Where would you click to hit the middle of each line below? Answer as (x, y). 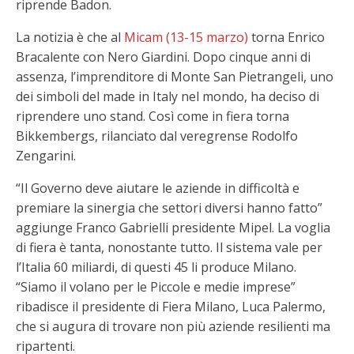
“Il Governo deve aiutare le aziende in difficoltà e (158, 188)
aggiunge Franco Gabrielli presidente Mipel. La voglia (173, 228)
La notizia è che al (70, 37)
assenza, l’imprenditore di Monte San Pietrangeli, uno (175, 77)
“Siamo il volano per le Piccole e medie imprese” (156, 287)
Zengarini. (46, 156)
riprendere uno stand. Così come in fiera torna (153, 116)
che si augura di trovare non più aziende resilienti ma (173, 326)
